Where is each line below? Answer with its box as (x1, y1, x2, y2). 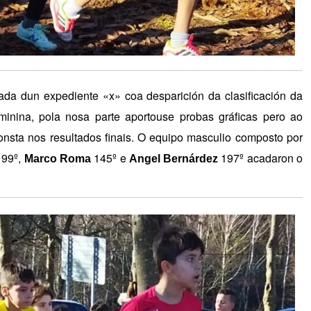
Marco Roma (24, 153, 91, 165)
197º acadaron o (218, 150, 303, 167)
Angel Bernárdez (128, 153, 219, 165)
